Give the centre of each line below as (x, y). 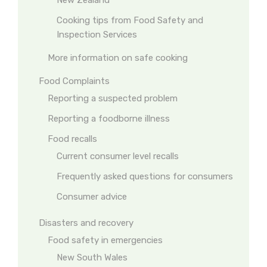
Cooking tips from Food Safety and (130, 20)
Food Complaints (74, 81)
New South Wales (92, 257)
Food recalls (72, 139)
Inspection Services (97, 35)
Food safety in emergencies (105, 240)
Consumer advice (92, 197)
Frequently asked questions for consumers (145, 176)
